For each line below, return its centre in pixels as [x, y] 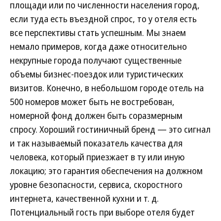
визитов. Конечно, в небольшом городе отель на [107, 88]
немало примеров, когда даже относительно [98, 46]
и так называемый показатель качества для [96, 143]
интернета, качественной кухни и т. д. [84, 198]
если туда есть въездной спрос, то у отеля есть [103, 19]
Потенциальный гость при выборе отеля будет [102, 212]
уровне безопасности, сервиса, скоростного [96, 184]
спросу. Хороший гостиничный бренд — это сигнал [110, 129]
